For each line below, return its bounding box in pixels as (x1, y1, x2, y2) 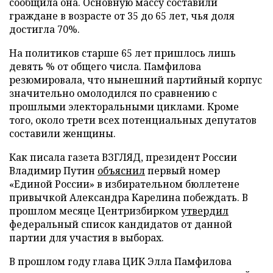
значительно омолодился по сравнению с (9, 87, 217, 100)
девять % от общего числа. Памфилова (9, 60, 201, 73)
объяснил (97, 164, 145, 177)
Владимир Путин (9, 164, 97, 177)
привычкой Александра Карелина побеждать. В (9, 191, 248, 204)
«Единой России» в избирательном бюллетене (9, 177, 239, 191)
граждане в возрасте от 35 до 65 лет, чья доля (9, 9, 235, 23)
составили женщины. (9, 127, 116, 140)
